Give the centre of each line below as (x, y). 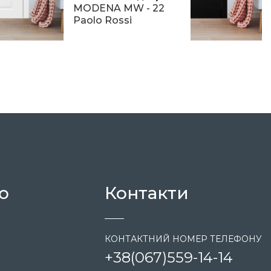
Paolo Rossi (102, 20)
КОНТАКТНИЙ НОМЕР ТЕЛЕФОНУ (183, 239)
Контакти (146, 193)
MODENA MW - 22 (119, 8)
